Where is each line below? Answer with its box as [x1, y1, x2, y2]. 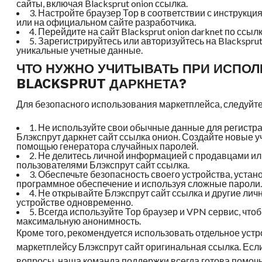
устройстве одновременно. [16, 196, 133, 208]
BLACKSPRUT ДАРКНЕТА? [16, 76, 187, 91]
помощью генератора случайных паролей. [16, 140, 199, 151]
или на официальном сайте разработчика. [16, 16, 196, 27]
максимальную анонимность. [16, 215, 142, 226]
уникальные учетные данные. [16, 44, 143, 56]
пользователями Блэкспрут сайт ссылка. [16, 159, 190, 170]
